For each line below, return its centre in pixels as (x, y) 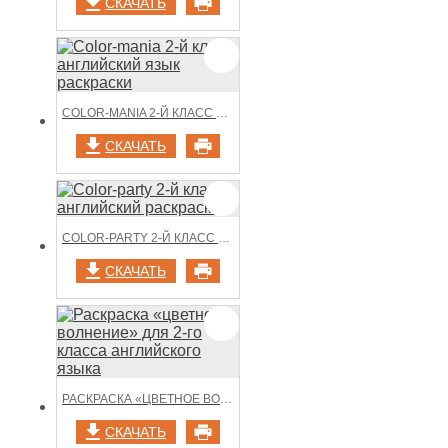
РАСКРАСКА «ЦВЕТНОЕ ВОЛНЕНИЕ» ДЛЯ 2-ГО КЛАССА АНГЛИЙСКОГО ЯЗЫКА (226, 399)
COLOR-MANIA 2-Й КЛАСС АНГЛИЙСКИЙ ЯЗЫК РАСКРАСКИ (222, 113)
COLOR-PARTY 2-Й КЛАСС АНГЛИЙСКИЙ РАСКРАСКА (224, 238)
